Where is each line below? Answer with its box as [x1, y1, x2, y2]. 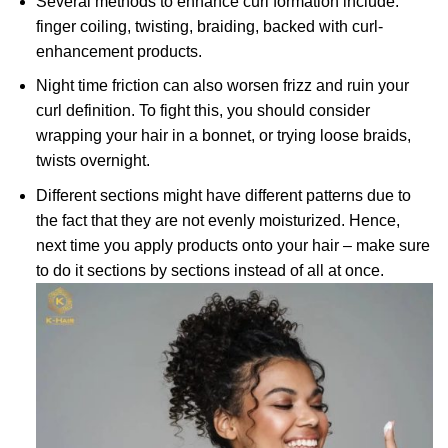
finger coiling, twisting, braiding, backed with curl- [35, 17, 383, 35]
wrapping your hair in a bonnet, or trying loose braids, [35, 127, 411, 145]
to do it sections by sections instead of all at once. [35, 261, 384, 279]
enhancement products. [35, 42, 206, 60]
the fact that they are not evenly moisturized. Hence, [35, 211, 400, 229]
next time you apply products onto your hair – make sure [35, 236, 430, 254]
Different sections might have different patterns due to [35, 186, 411, 204]
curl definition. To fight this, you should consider [35, 102, 370, 120]
